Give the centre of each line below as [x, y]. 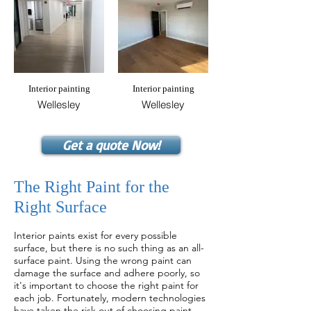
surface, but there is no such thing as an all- [109, 248]
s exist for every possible [124, 235]
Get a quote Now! [111, 145]
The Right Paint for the [92, 187]
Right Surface [60, 207]
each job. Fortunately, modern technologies [110, 298]
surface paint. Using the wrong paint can [103, 260]
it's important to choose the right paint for [106, 285]
